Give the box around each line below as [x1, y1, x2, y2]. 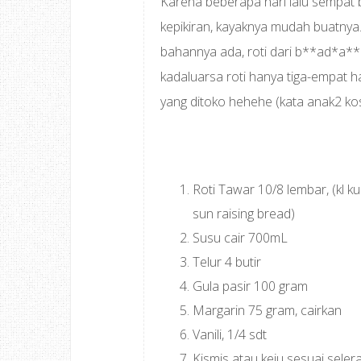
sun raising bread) [193, 205, 296, 222]
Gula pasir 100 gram [193, 277, 309, 295]
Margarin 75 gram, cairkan [193, 301, 342, 319]
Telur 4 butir [193, 253, 262, 271]
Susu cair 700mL [193, 229, 288, 247]
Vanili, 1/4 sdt [193, 326, 268, 343]
